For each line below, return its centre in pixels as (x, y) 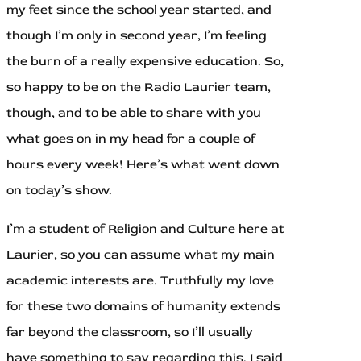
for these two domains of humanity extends (143, 307)
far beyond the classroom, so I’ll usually (130, 332)
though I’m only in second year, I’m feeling (137, 36)
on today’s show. (59, 191)
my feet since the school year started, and (139, 10)
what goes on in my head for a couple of (131, 139)
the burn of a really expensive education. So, (145, 62)
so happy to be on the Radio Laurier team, (139, 87)
